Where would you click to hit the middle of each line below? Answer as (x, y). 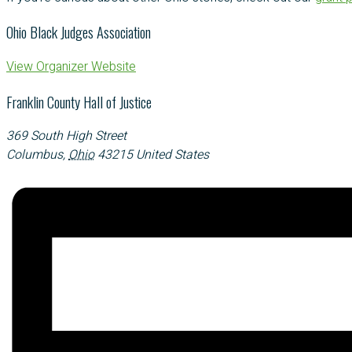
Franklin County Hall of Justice (79, 101)
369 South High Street (66, 136)
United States (172, 155)
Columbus (35, 155)
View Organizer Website (71, 67)
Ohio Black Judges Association (79, 32)
